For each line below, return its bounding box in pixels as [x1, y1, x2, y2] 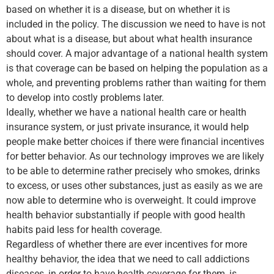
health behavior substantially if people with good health [6, 209, 245, 221]
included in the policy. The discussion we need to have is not [6, 18, 265, 31]
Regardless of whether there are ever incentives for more [6, 239, 247, 251]
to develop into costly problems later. [6, 92, 164, 104]
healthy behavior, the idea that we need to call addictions [6, 253, 250, 265]
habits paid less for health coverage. [6, 224, 162, 236]
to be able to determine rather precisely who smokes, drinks [6, 165, 260, 177]
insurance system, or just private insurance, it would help [6, 121, 249, 133]
